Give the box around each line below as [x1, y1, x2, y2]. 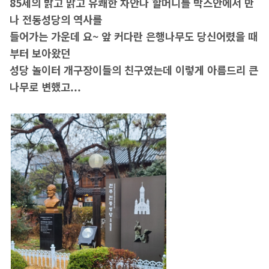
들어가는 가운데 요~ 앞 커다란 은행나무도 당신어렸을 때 [9, 29, 258, 44]
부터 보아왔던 [9, 46, 70, 61]
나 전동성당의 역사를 [9, 12, 102, 28]
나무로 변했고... [9, 79, 81, 95]
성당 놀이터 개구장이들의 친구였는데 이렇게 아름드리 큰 [9, 62, 258, 78]
